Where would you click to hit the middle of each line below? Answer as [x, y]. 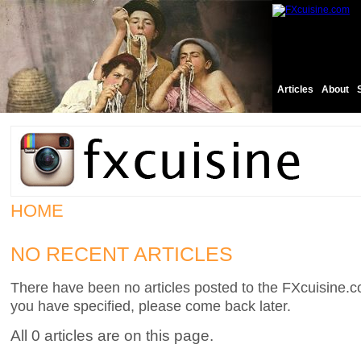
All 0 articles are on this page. [112, 335]
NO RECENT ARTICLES [122, 254]
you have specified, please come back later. [151, 305]
